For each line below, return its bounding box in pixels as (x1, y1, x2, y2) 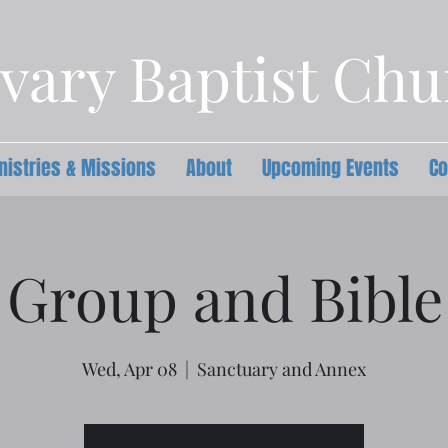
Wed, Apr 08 (82, 357, 177, 381)
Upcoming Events (262, 153, 399, 183)
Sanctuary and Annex (197, 357, 366, 381)
